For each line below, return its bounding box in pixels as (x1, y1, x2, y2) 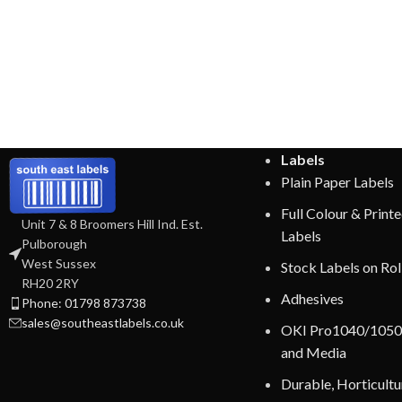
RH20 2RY (22, 275, 79, 291)
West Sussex (22, 255, 96, 271)
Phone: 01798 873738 (22, 294, 146, 310)
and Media (280, 343, 346, 361)
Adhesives (280, 289, 344, 307)
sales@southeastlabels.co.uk (22, 314, 184, 330)
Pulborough (22, 235, 87, 251)
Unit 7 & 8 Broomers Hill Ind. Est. (22, 215, 203, 232)
